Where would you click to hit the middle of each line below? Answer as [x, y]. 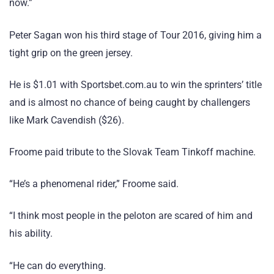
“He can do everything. [57, 265]
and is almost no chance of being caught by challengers [130, 102]
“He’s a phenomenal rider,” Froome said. [94, 184]
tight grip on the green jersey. [71, 53]
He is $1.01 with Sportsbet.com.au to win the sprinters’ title [135, 84]
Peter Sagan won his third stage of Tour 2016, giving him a [135, 35]
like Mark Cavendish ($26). [67, 120]
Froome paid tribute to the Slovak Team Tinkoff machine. [132, 152]
